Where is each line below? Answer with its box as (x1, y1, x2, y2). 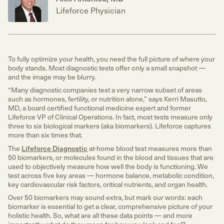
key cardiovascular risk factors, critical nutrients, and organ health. (8, 178, 209, 189)
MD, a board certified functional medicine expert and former (8, 102, 191, 113)
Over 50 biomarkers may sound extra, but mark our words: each (8, 192, 202, 203)
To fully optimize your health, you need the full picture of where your (8, 53, 215, 64)
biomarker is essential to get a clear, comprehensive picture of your (8, 201, 212, 212)
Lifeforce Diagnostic (21, 142, 87, 153)
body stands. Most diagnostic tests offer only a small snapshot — (8, 62, 205, 73)
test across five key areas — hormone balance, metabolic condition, (8, 169, 214, 180)
